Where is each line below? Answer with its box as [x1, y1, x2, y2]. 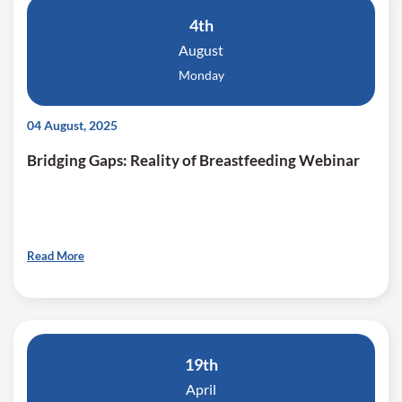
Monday [178, 67, 224, 83]
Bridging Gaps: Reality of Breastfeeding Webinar [27, 151, 360, 170]
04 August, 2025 [27, 118, 118, 133]
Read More [27, 249, 84, 263]
